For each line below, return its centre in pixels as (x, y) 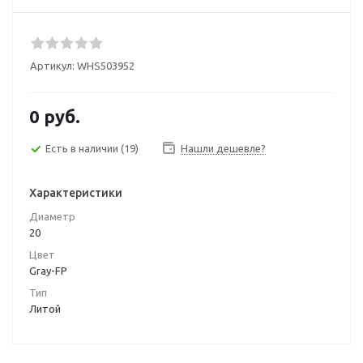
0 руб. (55, 116)
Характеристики (76, 193)
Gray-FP (48, 271)
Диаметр (52, 216)
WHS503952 (106, 66)
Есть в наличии (83, 148)
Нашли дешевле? (223, 148)
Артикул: (52, 66)
